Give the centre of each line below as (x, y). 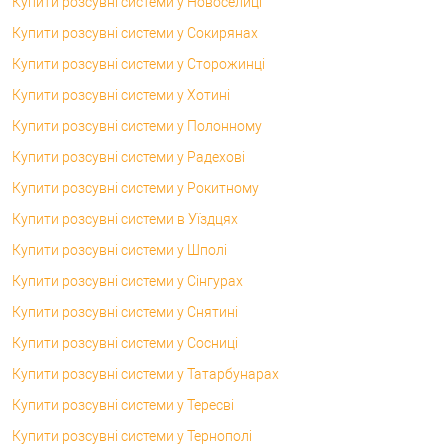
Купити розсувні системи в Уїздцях (125, 218)
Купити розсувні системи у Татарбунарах (145, 373)
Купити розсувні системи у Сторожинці (138, 63)
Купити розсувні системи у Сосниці (125, 342)
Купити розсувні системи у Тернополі (132, 435)
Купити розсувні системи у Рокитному (135, 187)
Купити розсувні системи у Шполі (119, 249)
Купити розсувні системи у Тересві (123, 404)
